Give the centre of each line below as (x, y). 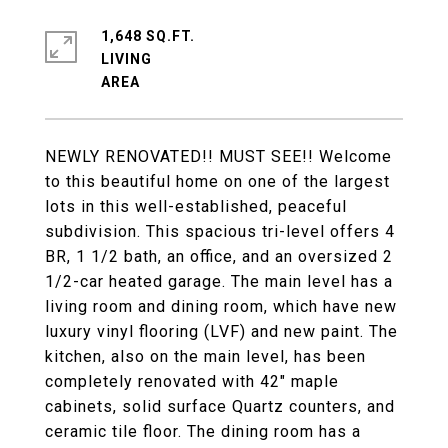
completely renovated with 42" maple (192, 381)
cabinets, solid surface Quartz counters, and (220, 406)
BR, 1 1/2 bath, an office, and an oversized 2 (219, 256)
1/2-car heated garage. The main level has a (219, 281)
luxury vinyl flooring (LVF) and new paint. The (221, 331)
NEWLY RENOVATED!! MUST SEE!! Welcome (218, 156)
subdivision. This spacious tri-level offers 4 (220, 231)
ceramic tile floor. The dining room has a (203, 431)
